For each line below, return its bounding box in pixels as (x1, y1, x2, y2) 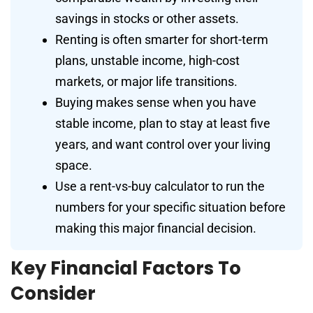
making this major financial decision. (55, 221, 256, 236)
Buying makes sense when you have (55, 95, 256, 110)
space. (55, 158, 92, 173)
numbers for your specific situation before (55, 200, 286, 215)
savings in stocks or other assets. (55, 11, 239, 27)
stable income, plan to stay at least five (55, 116, 270, 131)
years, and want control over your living (55, 137, 270, 152)
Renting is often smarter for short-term (55, 32, 268, 48)
